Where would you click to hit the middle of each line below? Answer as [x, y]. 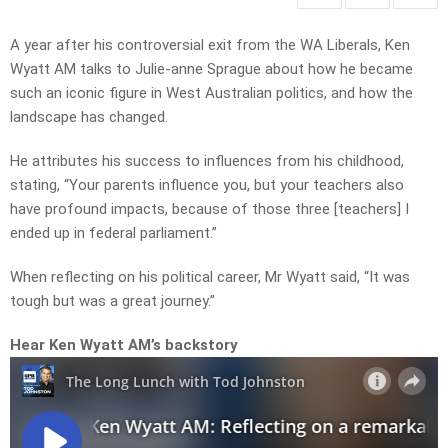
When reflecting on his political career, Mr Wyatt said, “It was [210, 277]
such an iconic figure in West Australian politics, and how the [211, 93]
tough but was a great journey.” [112, 301]
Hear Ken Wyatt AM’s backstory [124, 345]
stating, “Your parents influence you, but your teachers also [207, 185]
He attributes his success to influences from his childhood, [207, 161]
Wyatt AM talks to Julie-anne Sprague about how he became [211, 69]
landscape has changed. [89, 117]
